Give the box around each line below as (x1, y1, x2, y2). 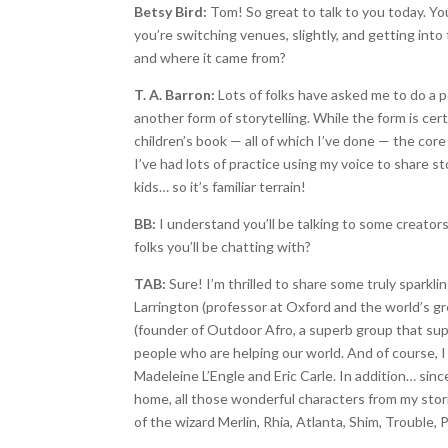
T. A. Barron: (134, 85, 216, 103)
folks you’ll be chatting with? (134, 237, 312, 255)
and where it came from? (134, 48, 287, 66)
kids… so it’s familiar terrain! (134, 177, 307, 195)
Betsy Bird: (134, 2, 208, 20)
